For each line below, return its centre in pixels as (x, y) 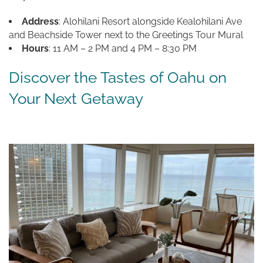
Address (40, 21)
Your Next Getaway (76, 98)
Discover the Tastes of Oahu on (118, 77)
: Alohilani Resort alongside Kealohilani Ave (150, 21)
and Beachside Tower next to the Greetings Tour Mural (126, 35)
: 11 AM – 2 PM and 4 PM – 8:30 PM (123, 48)
